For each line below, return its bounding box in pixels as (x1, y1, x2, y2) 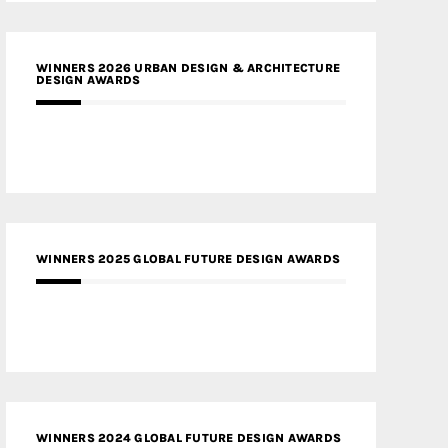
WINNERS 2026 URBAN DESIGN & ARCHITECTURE (36, 61, 340, 75)
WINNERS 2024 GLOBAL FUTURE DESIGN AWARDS (36, 431, 341, 445)
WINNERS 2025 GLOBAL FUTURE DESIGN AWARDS (36, 252, 340, 266)
